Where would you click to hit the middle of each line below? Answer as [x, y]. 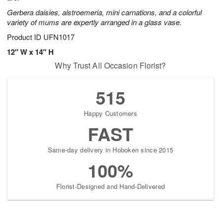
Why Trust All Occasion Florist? [110, 66]
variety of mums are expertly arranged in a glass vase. [94, 22]
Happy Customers [110, 113]
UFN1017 [59, 37]
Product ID [25, 37]
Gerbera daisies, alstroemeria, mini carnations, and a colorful [104, 12]
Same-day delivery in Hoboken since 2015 [110, 150]
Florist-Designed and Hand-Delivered [110, 186]
